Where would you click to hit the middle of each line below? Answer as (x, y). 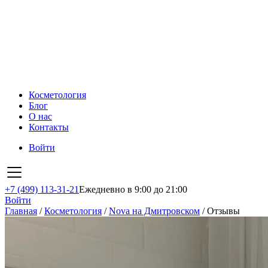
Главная (21, 211)
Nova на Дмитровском (154, 211)
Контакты (49, 127)
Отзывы (223, 211)
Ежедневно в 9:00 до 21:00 (133, 189)
